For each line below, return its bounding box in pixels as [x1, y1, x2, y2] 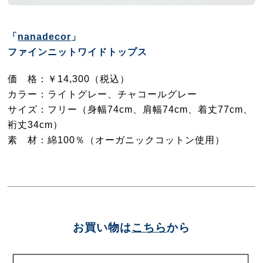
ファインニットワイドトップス [8, 46, 148, 57]
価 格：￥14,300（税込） [8, 73, 130, 84]
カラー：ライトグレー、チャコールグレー [8, 88, 198, 99]
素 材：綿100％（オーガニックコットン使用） [8, 134, 225, 145]
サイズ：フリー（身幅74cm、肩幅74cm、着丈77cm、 [8, 103, 254, 114]
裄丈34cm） [8, 119, 63, 130]
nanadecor [18, 31, 72, 42]
